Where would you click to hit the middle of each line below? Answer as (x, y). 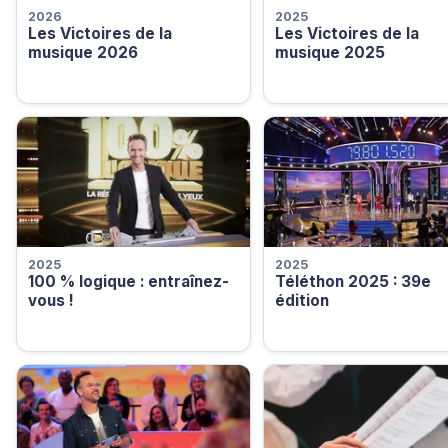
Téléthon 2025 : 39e (352, 282)
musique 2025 (329, 52)
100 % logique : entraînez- (128, 282)
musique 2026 (82, 52)
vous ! (50, 301)
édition (301, 301)
